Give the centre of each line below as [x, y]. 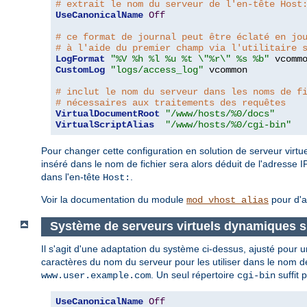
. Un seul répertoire [194, 274]
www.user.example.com [96, 275]
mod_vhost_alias [228, 200]
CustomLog [80, 70]
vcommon [225, 70]
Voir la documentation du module [114, 200]
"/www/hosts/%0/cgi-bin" [228, 125]
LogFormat [80, 59]
